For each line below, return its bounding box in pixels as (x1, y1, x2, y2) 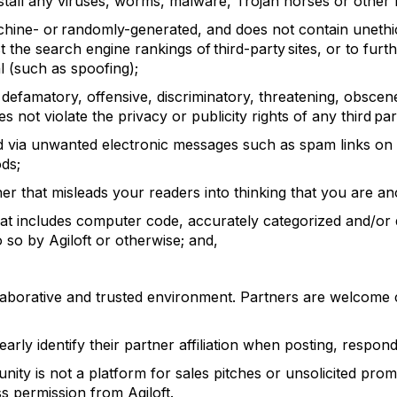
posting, (284, 336, 342, 354)
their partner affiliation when (85, 336, 284, 354)
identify (37, 336, 85, 354)
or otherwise (91, 231, 181, 249)
